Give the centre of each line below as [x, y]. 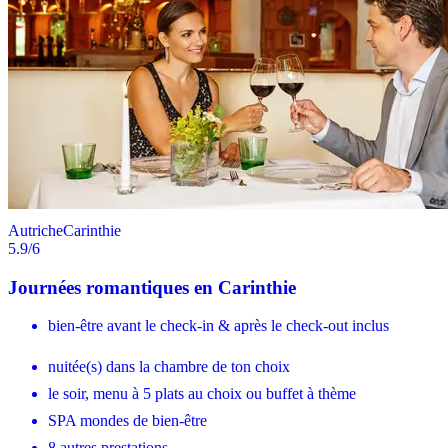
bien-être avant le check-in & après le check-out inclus [218, 326]
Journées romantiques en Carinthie [152, 287]
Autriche [35, 230]
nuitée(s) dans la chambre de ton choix [169, 367]
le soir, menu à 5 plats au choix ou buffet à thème [202, 394]
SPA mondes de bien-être [127, 421]
